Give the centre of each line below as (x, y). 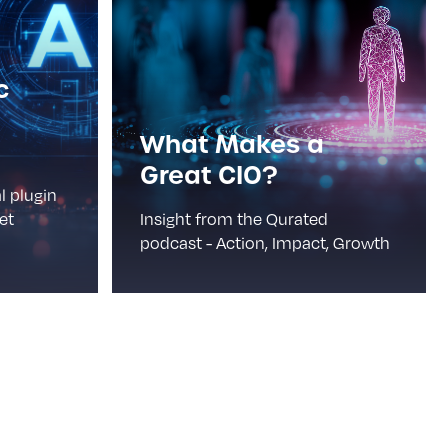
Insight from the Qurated (233, 219)
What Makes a (231, 144)
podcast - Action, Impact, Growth (264, 243)
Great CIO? (208, 175)
